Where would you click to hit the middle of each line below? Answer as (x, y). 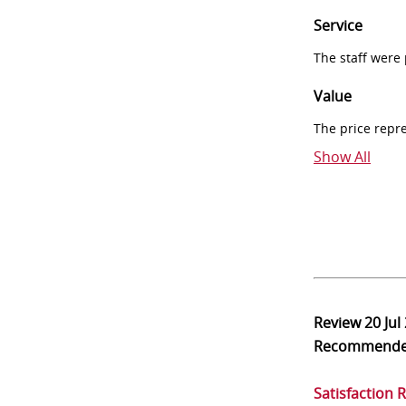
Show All (342, 157)
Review (339, 323)
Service (338, 25)
